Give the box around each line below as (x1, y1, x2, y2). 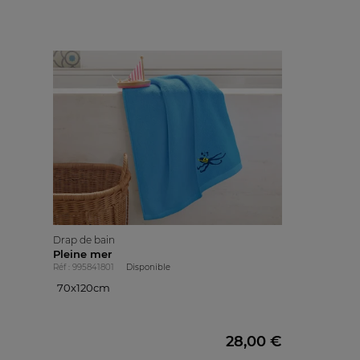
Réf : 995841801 (52, 262, 114, 273)
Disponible (125, 262, 170, 273)
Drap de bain (52, 234, 115, 247)
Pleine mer (52, 247, 112, 261)
